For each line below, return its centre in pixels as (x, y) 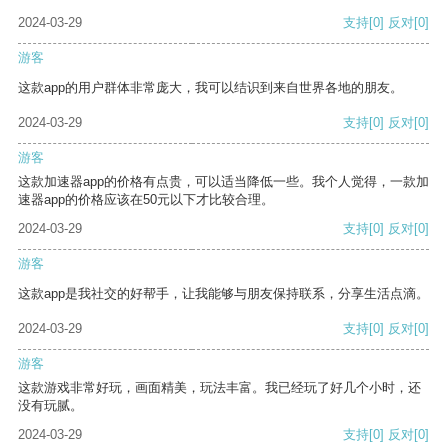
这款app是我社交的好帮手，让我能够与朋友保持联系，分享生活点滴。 (223, 294)
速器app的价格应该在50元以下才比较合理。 (146, 200)
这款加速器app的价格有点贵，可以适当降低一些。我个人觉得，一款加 (223, 182)
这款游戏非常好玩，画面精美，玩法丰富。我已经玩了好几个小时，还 (219, 388)
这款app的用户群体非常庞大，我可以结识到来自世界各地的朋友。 (210, 88)
